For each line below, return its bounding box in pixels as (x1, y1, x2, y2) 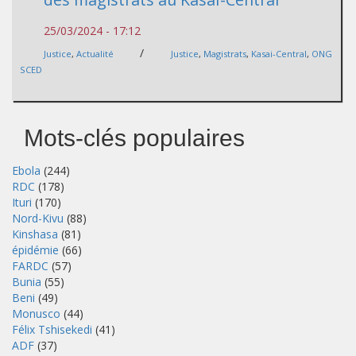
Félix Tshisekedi (12, 321, 92, 337)
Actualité (76, 47, 114, 60)
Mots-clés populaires (24, 124, 245, 151)
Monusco (12, 305, 60, 321)
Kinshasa (12, 226, 58, 242)
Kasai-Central (251, 47, 307, 60)
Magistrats (203, 47, 246, 60)
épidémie (12, 242, 59, 257)
